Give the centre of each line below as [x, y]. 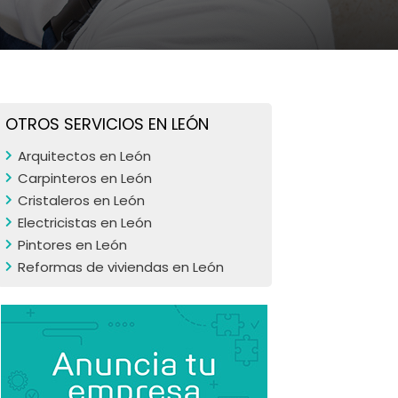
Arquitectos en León [84, 156]
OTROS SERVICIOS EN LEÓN [107, 124]
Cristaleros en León [81, 200]
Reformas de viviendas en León [121, 267]
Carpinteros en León [85, 178]
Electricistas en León [85, 223]
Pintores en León [72, 245]
